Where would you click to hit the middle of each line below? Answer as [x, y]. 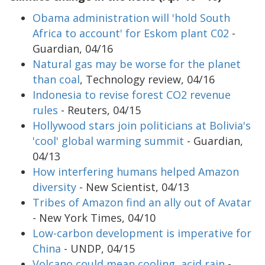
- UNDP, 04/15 [98, 248]
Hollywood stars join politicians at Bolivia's [142, 125]
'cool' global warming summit [108, 140]
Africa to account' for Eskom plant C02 [131, 33]
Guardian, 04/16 [73, 48]
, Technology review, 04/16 [147, 79]
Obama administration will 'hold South [131, 17]
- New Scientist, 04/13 [133, 187]
